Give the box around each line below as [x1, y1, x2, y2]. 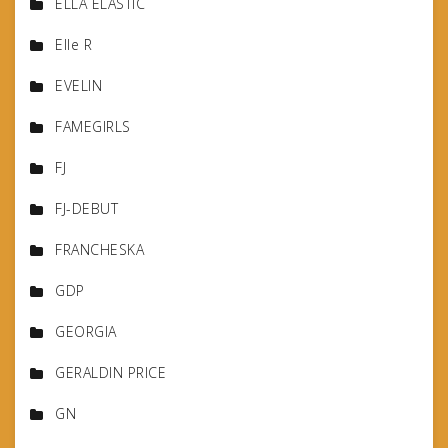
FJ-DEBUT [55, 199, 118, 219]
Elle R [55, 35, 92, 55]
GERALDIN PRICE [55, 363, 166, 383]
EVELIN [55, 76, 102, 96]
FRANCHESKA [55, 240, 144, 260]
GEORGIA [55, 322, 117, 342]
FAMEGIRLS [55, 117, 131, 137]
